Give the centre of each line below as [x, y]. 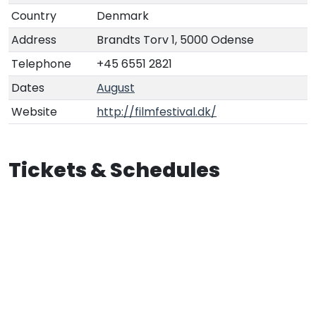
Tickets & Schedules [114, 170]
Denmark [123, 16]
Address [34, 39]
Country [34, 16]
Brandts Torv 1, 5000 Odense [175, 39]
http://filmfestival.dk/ [157, 111]
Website [34, 111]
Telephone [41, 63]
